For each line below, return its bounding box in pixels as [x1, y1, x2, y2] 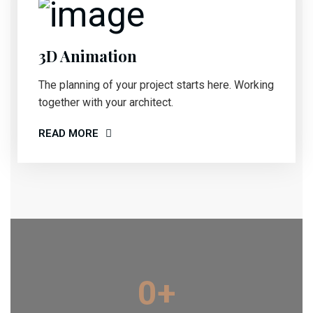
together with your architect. [38, 96, 173, 110]
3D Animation [38, 45, 137, 67]
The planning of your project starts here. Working [38, 78, 274, 92]
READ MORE [38, 127, 99, 140]
